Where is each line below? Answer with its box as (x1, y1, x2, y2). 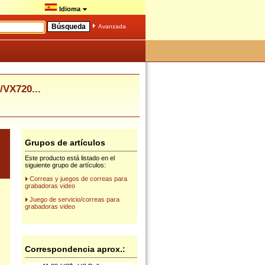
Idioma (57, 5, 82, 12)
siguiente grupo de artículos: (25, 161, 106, 169)
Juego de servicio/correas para (30, 196, 119, 203)
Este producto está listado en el (25, 154, 115, 161)
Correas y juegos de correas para (30, 175, 127, 182)
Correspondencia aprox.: (25, 244, 125, 254)
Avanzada (98, 23, 126, 30)
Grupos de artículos (25, 138, 105, 147)
